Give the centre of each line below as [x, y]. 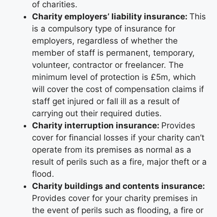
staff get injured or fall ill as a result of [106, 101]
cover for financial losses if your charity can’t [118, 137]
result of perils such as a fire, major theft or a [119, 162]
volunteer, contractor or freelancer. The [108, 65]
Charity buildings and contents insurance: [118, 186]
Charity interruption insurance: [97, 125]
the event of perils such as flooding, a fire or [118, 210]
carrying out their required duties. [97, 113]
